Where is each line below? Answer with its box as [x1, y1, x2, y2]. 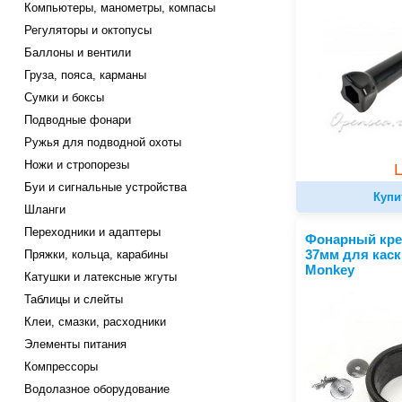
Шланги [23, 203, 66, 217]
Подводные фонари [23, 113, 131, 127]
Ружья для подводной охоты [23, 135, 181, 150]
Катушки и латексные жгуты [23, 270, 177, 284]
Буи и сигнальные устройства [23, 180, 187, 195]
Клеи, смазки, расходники [23, 315, 166, 329]
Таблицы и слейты [23, 293, 123, 307]
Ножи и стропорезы [23, 158, 129, 172]
